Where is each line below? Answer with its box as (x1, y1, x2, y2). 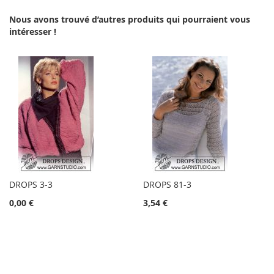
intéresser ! (9, 26, 56, 38)
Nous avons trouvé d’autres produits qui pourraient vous (9, 13, 250, 26)
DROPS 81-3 (143, 179, 191, 191)
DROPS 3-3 (9, 179, 53, 191)
